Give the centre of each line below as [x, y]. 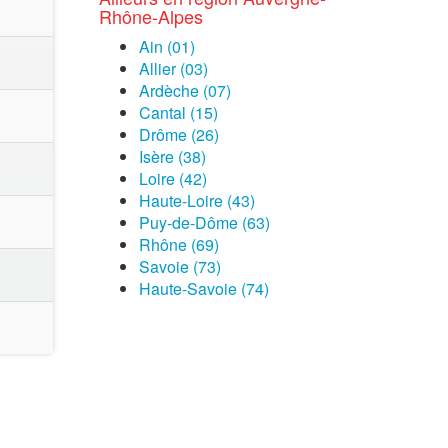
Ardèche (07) [184, 90]
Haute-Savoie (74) [203, 288]
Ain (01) [166, 46]
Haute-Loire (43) [196, 200]
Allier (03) [173, 68]
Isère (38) [172, 156]
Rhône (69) [178, 244]
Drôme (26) [178, 134]
